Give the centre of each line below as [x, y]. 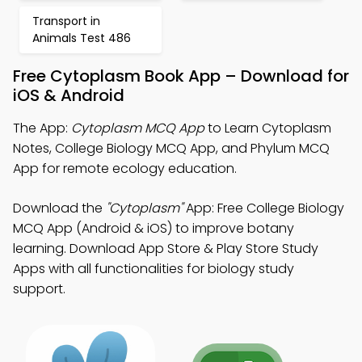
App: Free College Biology [263, 208]
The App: [42, 128]
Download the [59, 208]
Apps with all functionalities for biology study [154, 269]
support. [39, 289]
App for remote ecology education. [125, 168]
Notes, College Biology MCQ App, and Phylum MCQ [171, 148]
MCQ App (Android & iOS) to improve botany [154, 228]
